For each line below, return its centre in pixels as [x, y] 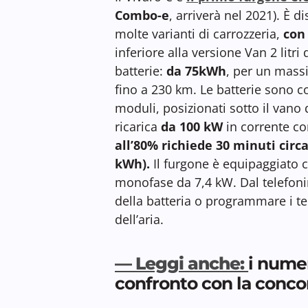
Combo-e [142, 15]
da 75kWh [195, 70]
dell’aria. [139, 219]
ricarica [138, 126]
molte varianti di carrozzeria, [197, 33]
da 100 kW [192, 126]
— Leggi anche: [182, 263]
